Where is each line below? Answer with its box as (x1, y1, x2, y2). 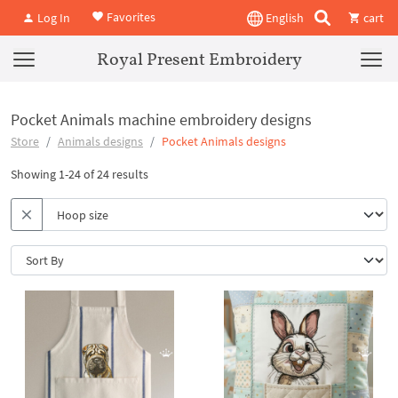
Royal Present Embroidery (96, 48, 302, 69)
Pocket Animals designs (162, 133, 286, 149)
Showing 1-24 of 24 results (11, 166, 148, 182)
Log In (35, 9, 70, 26)
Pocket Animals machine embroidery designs (11, 109, 312, 130)
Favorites (104, 8, 155, 25)
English (263, 9, 304, 26)
